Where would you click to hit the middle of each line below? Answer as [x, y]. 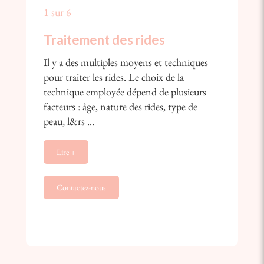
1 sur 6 [58, 12]
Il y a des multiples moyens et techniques [126, 62]
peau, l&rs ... [69, 121]
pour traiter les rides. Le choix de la [114, 77]
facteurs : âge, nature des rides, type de [121, 107]
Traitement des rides [105, 40]
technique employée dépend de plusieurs [125, 92]
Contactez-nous [82, 188]
